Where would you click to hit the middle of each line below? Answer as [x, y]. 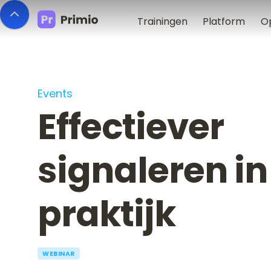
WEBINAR [59, 254]
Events [55, 93]
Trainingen [162, 21]
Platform [224, 21]
